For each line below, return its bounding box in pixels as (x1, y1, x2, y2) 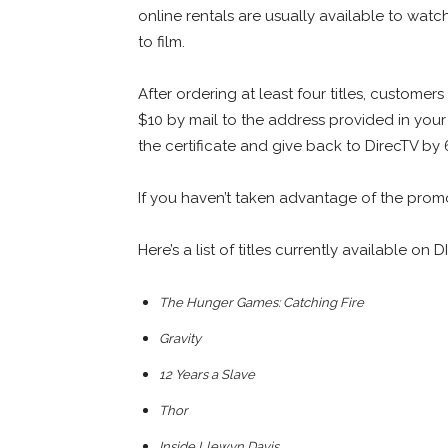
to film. (138, 32, 185, 51)
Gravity (159, 330, 201, 346)
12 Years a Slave (159, 366, 255, 382)
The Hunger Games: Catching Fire (159, 294, 364, 310)
